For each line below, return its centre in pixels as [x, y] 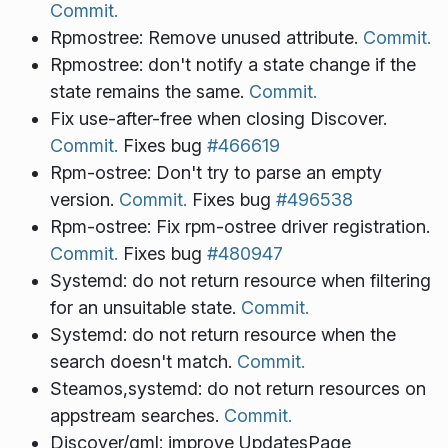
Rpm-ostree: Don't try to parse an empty [215, 173]
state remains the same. [149, 92]
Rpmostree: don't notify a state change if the [232, 65]
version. [84, 200]
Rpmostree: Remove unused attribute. [206, 38]
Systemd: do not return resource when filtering [240, 281]
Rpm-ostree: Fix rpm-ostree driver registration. [239, 227]
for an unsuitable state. [145, 308]
